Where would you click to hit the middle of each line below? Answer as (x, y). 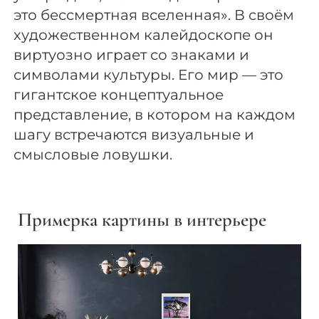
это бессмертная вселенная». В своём (154, 15)
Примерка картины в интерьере (142, 219)
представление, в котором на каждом (155, 115)
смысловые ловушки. (93, 155)
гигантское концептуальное (119, 95)
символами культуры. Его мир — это (149, 75)
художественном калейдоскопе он (144, 35)
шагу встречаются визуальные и (134, 135)
